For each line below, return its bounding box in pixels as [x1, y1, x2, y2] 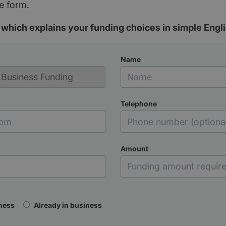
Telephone [121, 99, 157, 108]
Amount [121, 144, 148, 153]
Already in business [32, 200, 102, 209]
